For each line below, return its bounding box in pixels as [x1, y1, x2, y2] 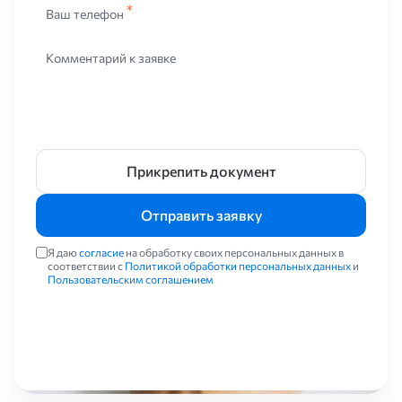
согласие [79, 246, 124, 258]
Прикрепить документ [126, 162, 276, 179]
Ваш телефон [46, 5, 124, 22]
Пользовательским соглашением [48, 273, 214, 285]
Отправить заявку [140, 206, 262, 223]
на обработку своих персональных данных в [124, 246, 344, 258]
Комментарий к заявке [46, 50, 176, 66]
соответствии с [48, 259, 125, 272]
